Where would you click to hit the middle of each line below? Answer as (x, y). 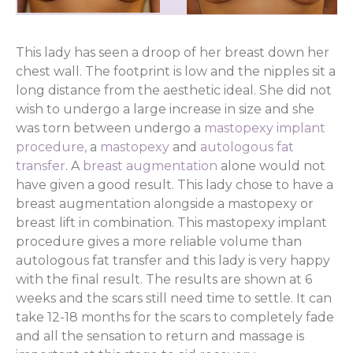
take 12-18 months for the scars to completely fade (175, 317)
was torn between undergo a (110, 128)
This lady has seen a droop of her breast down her (173, 52)
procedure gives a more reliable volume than (159, 241)
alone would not (271, 165)
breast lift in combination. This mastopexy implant (171, 222)
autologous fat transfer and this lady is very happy (173, 260)
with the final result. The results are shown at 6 (164, 279)
